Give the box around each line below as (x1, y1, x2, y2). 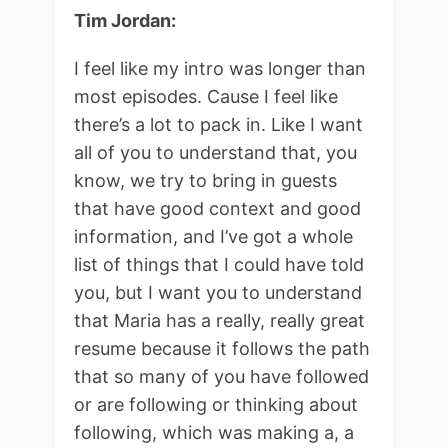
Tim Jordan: (74, 9, 176, 31)
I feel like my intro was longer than (74, 57, 366, 79)
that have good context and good (74, 197, 361, 219)
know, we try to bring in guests (74, 169, 337, 191)
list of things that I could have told (74, 253, 364, 275)
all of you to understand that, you (74, 141, 357, 163)
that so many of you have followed (74, 365, 369, 387)
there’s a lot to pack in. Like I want (74, 113, 363, 135)
